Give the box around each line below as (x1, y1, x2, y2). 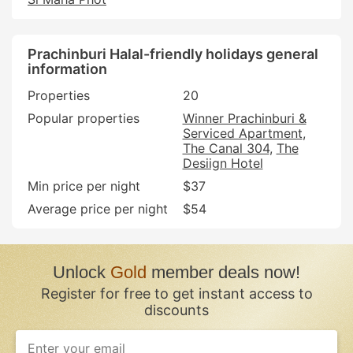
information (28, 60, 107, 77)
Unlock (53, 262, 110, 282)
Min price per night (28, 177, 140, 194)
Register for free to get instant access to (40, 284, 313, 302)
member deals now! (147, 262, 300, 282)
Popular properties (28, 110, 139, 126)
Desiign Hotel (182, 154, 263, 171)
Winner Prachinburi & (182, 110, 307, 126)
